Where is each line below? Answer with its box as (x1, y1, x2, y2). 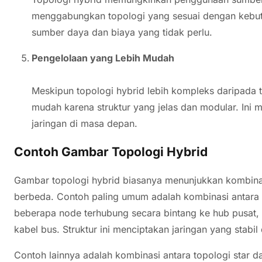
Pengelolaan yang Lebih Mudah (32, 51, 174, 64)
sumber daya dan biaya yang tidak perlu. (32, 26, 212, 38)
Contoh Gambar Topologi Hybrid (14, 144, 208, 159)
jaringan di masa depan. (32, 117, 137, 129)
